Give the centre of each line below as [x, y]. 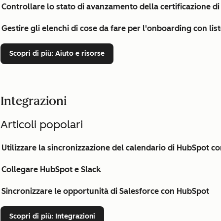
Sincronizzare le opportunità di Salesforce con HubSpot [105, 191]
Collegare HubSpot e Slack [51, 169]
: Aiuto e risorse [78, 54]
